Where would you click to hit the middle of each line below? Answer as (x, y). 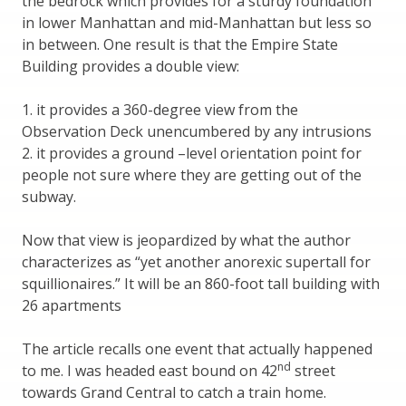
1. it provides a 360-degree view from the (160, 109)
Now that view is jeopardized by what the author (186, 240)
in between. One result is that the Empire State (180, 44)
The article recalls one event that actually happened (197, 348)
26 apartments (72, 305)
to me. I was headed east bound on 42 (150, 370)
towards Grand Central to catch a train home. (174, 392)
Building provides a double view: (130, 66)
